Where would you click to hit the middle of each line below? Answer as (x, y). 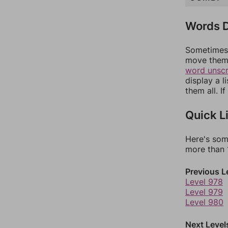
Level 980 (204, 202)
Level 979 (204, 192)
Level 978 (204, 182)
